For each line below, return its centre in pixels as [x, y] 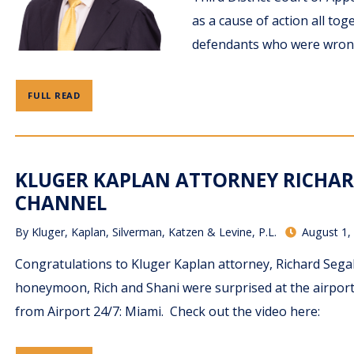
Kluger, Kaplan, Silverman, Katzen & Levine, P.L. [154, 232]
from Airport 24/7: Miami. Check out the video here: [171, 312]
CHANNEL [61, 203]
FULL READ [54, 96]
